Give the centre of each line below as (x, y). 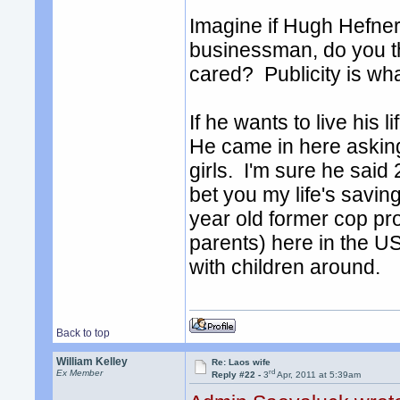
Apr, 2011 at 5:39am (318, 375)
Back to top (83, 333)
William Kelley (92, 362)
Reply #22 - (238, 375)
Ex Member (80, 373)
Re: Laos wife (242, 362)
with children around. (285, 267)
